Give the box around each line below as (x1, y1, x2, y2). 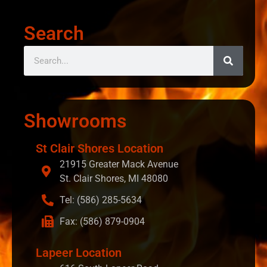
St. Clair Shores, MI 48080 (60, 173, 168, 185)
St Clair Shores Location (36, 141, 163, 156)
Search (24, 22, 84, 45)
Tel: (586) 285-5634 (60, 194, 142, 206)
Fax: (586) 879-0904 (60, 216, 145, 228)
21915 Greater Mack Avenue (60, 159, 178, 170)
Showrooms (24, 110, 126, 133)
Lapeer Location (36, 246, 122, 260)
